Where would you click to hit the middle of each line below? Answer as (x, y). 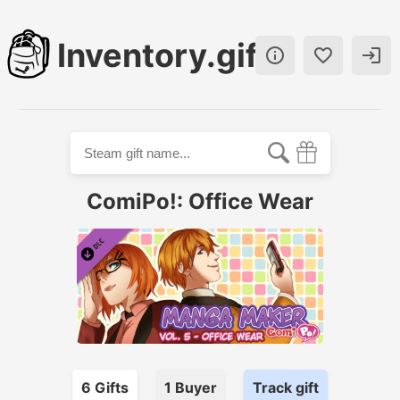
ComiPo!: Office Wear (200, 202)
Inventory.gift (164, 55)
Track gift (286, 388)
